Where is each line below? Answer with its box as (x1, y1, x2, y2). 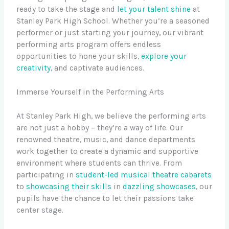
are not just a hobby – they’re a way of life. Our (16, 123, 184, 132)
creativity (16, 63, 51, 73)
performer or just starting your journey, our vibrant (16, 28, 204, 37)
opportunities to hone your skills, (16, 51, 142, 61)
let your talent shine (117, 4, 191, 14)
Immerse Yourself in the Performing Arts (16, 87, 165, 97)
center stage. (16, 205, 64, 215)
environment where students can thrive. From (16, 158, 182, 168)
